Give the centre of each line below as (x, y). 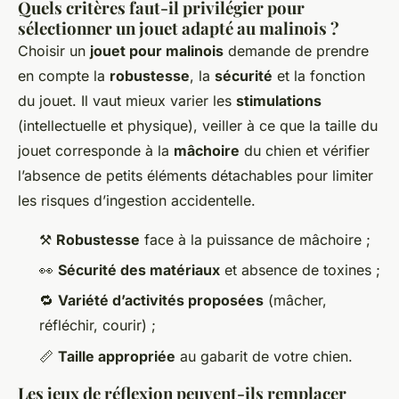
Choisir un (54, 50)
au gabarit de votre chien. (264, 356)
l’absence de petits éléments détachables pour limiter (195, 175)
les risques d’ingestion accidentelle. (137, 200)
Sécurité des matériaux (139, 270)
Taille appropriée (117, 356)
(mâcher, (295, 301)
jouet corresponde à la (96, 150)
